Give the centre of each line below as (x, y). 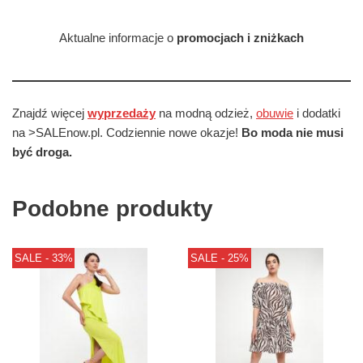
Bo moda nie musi (293, 132)
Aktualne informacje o (118, 37)
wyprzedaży (122, 113)
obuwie (275, 113)
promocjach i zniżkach (240, 37)
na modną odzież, (206, 113)
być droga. (42, 152)
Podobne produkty (113, 208)
